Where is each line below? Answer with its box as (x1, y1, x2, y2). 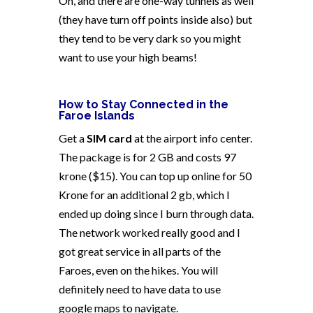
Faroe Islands (59, 109, 135, 123)
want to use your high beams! (59, 50, 197, 64)
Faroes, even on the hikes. (59, 263, 181, 277)
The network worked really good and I (59, 226, 240, 240)
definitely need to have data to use (59, 282, 221, 296)
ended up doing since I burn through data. (59, 207, 254, 221)
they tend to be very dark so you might (59, 31, 241, 45)
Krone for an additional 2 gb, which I (59, 188, 230, 202)
